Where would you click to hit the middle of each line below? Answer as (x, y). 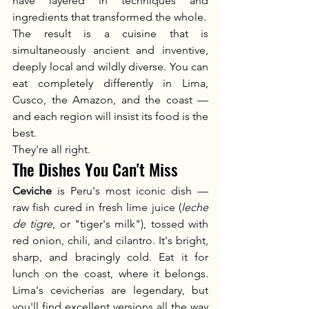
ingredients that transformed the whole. (109, 17)
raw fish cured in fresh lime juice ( (97, 207)
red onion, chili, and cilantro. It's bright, (110, 240)
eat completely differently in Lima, (110, 83)
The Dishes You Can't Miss (95, 169)
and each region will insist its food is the (110, 116)
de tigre (33, 224)
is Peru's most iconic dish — (130, 191)
